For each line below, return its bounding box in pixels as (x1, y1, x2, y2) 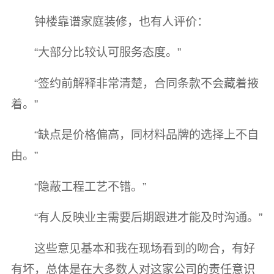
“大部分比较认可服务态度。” (34, 46, 182, 59)
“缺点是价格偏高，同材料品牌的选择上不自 (34, 128, 259, 142)
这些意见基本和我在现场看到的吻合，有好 (34, 242, 256, 255)
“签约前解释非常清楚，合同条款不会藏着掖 (34, 76, 259, 90)
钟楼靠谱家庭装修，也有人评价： (34, 15, 209, 28)
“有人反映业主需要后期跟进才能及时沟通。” (34, 211, 263, 224)
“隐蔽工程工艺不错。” (34, 180, 147, 193)
